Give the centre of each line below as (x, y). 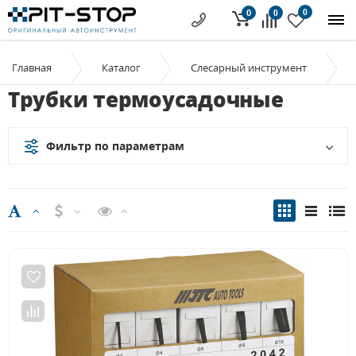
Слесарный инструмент (249, 68)
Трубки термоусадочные (146, 99)
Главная (32, 68)
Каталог (121, 68)
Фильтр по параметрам (115, 146)
